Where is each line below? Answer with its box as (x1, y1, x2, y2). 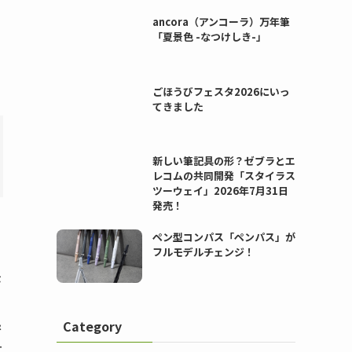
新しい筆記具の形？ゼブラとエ (152, 153, 295, 169)
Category (63, 317, 122, 335)
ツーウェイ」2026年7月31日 (152, 183, 288, 199)
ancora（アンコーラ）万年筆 (152, 14, 290, 30)
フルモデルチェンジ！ (152, 244, 255, 260)
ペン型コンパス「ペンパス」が (152, 229, 295, 245)
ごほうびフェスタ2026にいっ (152, 83, 290, 99)
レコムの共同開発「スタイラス (152, 168, 295, 184)
